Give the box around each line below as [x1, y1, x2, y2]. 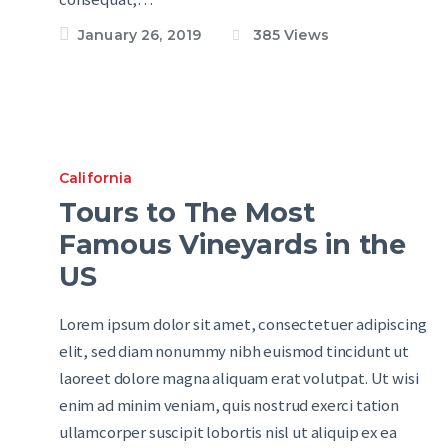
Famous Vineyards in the [59, 227, 406, 261]
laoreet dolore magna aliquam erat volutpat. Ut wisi [59, 367, 419, 389]
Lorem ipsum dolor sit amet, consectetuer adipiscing [59, 313, 427, 335]
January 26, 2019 [78, 25, 202, 44]
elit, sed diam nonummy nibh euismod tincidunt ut [59, 340, 409, 362]
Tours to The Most [59, 195, 315, 229]
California [59, 169, 133, 188]
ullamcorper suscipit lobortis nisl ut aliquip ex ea [59, 421, 397, 443]
